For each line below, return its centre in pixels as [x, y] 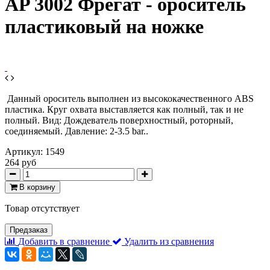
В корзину [37, 187]
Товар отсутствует [42, 208]
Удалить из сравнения [169, 241]
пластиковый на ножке [104, 27]
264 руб [20, 162]
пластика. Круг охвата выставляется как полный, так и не [124, 109]
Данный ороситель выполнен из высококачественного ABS [130, 98]
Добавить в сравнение [64, 241]
